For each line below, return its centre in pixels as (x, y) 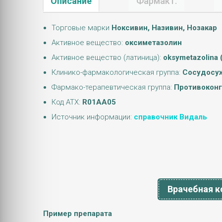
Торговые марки (82, 28)
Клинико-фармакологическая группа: (117, 72)
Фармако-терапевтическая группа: (113, 87)
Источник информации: (93, 117)
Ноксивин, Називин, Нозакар (164, 28)
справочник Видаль (170, 117)
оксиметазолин (153, 43)
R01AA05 (99, 102)
